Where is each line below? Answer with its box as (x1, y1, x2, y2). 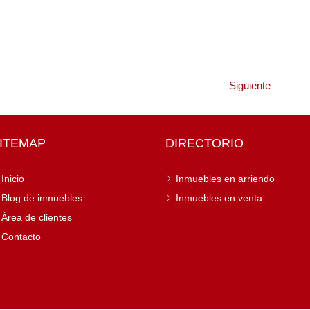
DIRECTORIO (165, 136, 244, 150)
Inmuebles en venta (176, 192, 262, 203)
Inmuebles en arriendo (176, 173, 275, 184)
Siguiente (229, 80, 271, 91)
